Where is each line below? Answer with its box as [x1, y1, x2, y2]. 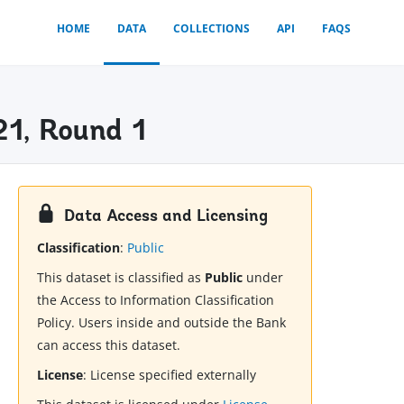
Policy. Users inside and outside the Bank [37, 314, 287, 332]
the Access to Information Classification [37, 291, 275, 309]
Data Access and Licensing [64, 207, 269, 225]
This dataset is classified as [37, 269, 206, 287]
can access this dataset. [37, 336, 181, 354]
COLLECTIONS [173, 21, 250, 36]
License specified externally [90, 366, 257, 384]
